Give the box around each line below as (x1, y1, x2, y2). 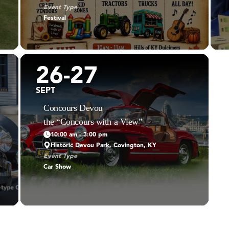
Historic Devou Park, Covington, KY (50, 142, 156, 149)
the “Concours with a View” (43, 116, 143, 127)
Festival (43, 15, 66, 21)
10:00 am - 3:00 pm (50, 131, 107, 138)
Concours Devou (43, 102, 103, 113)
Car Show (43, 164, 71, 170)
